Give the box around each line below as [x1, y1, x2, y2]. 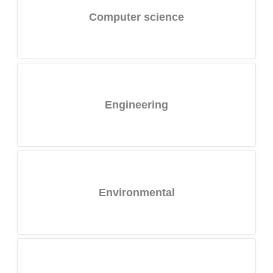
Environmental [98, 186, 175, 199]
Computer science [89, 10, 184, 23]
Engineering [105, 98, 168, 111]
